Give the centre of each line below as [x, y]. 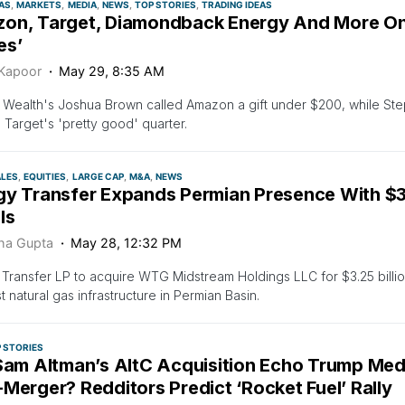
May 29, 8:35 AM [112, 71]
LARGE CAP [98, 176]
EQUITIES [45, 176]
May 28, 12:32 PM [127, 242]
